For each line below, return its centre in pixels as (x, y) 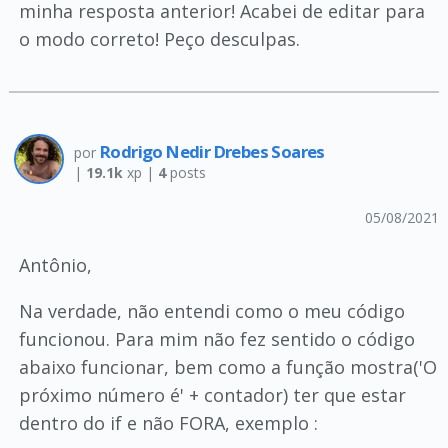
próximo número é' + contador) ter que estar (212, 395)
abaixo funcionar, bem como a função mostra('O (227, 367)
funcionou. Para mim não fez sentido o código (216, 339)
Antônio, (55, 265)
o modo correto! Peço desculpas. (159, 39)
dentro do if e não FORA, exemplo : (168, 423)
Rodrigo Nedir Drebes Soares (212, 151)
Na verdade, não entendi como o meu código (211, 311)
